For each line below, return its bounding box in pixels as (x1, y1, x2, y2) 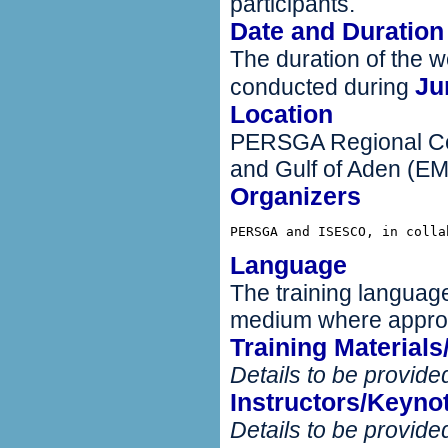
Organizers (230, 183, 361, 210)
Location (230, 101, 333, 128)
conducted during (230, 74, 415, 100)
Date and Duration (230, 18, 444, 45)
